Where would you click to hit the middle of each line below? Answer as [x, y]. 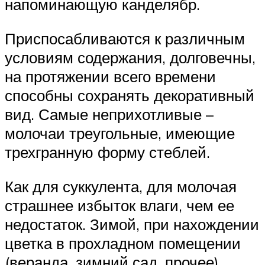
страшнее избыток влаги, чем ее [119, 205]
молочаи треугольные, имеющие [120, 133]
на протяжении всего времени [110, 76]
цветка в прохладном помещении [123, 243]
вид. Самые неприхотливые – [109, 114]
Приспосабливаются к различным [125, 38]
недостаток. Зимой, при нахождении [132, 224]
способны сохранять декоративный [130, 95]
